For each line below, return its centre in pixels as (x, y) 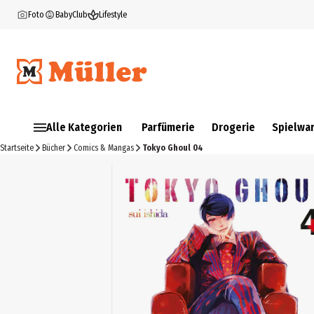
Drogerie (233, 127)
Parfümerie (168, 127)
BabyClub (71, 15)
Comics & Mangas (104, 148)
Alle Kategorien (84, 127)
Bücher (54, 148)
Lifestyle (113, 15)
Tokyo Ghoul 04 (173, 148)
